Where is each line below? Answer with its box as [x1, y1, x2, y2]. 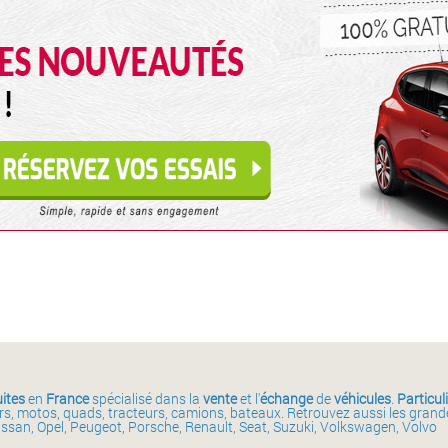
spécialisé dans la [89, 388, 203, 408]
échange [260, 388, 313, 408]
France [46, 388, 89, 408]
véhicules [334, 388, 391, 408]
